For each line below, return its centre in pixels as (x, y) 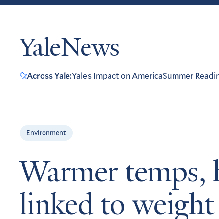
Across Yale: (49, 76)
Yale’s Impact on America (117, 76)
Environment (46, 133)
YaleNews (70, 50)
